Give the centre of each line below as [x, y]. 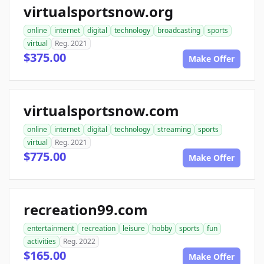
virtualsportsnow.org [98, 11]
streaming [174, 129]
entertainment [51, 228]
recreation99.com [86, 209]
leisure [134, 228]
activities [42, 241]
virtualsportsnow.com [101, 110]
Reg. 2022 [79, 241]
